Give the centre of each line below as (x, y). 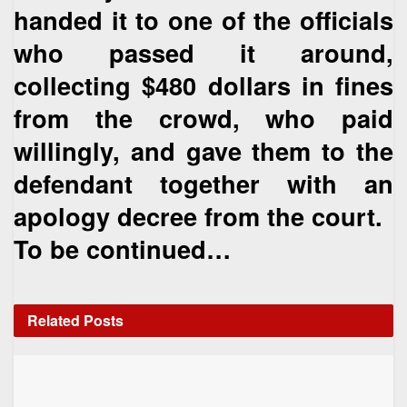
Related (54, 321)
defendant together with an (203, 183)
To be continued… (122, 248)
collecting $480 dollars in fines (203, 84)
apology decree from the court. (198, 215)
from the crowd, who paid (203, 117)
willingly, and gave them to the (203, 150)
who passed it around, (203, 52)
